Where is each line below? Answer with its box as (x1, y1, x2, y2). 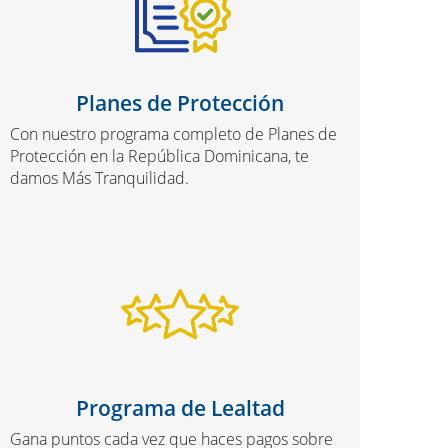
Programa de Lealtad (75, 393, 285, 422)
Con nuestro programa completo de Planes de (10, 123, 337, 145)
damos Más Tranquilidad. (10, 167, 189, 189)
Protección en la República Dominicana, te (10, 145, 309, 167)
